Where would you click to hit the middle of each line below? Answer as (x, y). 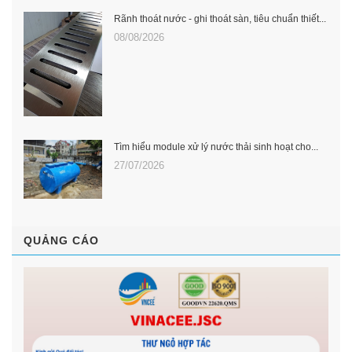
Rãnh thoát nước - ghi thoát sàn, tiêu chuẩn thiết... (220, 19)
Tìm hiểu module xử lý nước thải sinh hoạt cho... (216, 147)
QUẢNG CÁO (61, 240)
